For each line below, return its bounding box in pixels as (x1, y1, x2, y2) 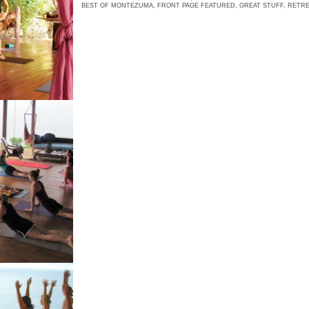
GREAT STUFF (239, 2, 284, 10)
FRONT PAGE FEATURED (157, 2, 236, 10)
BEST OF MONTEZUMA (81, 2, 154, 10)
